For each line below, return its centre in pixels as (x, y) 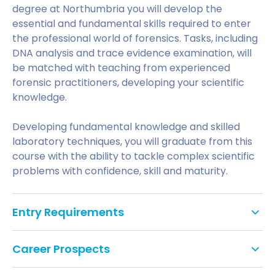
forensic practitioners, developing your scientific (128, 83)
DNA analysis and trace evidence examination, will (132, 53)
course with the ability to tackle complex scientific (134, 156)
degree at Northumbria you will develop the (117, 9)
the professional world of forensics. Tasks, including (135, 38)
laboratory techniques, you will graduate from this (132, 141)
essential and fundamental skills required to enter (132, 24)
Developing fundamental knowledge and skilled (126, 127)
